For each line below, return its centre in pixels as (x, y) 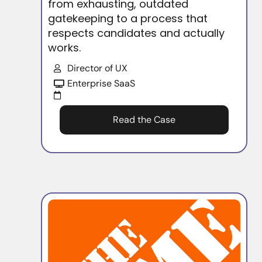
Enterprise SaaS (101, 84)
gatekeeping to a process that (128, 19)
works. (64, 48)
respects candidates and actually (136, 33)
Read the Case (144, 120)
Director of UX (97, 68)
